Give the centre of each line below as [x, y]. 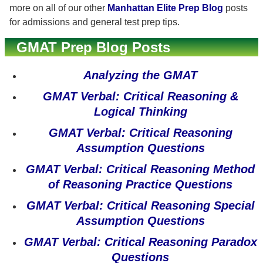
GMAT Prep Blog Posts [93, 47]
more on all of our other [58, 8]
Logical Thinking [140, 112]
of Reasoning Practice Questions [140, 184]
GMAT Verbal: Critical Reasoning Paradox [140, 242]
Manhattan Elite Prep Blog [165, 8]
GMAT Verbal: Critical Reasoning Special [140, 205]
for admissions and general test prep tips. [95, 22]
